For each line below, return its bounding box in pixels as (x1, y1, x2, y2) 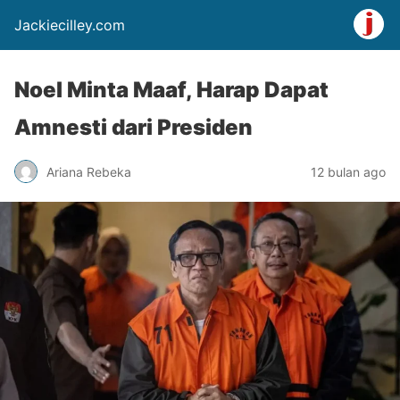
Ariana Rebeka (46, 163, 131, 179)
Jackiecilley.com (14, 16, 125, 34)
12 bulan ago (311, 163, 386, 179)
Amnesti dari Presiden (14, 114, 253, 140)
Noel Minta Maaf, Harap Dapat (14, 77, 329, 103)
